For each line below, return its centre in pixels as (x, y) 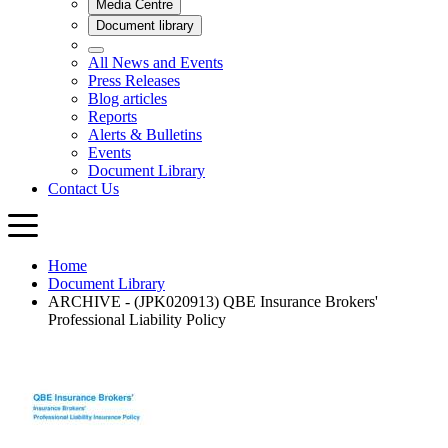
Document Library (106, 284)
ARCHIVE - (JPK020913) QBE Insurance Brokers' (213, 302)
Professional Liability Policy (137, 320)
